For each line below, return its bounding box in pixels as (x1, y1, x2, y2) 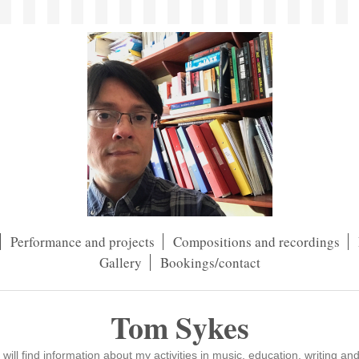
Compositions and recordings (173, 232, 340, 251)
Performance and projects (10, 232, 155, 251)
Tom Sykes (110, 305, 249, 349)
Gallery (99, 253, 142, 272)
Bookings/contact (159, 253, 260, 272)
